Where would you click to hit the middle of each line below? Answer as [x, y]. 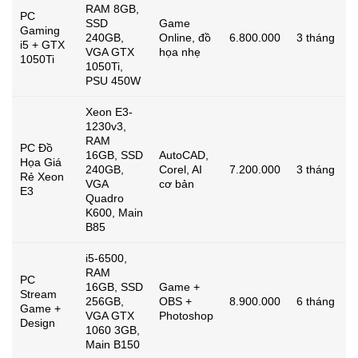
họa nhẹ [180, 52]
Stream [38, 294]
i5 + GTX [42, 44]
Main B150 [113, 344]
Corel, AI [181, 169]
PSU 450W [113, 80]
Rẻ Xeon [42, 176]
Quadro [105, 198]
